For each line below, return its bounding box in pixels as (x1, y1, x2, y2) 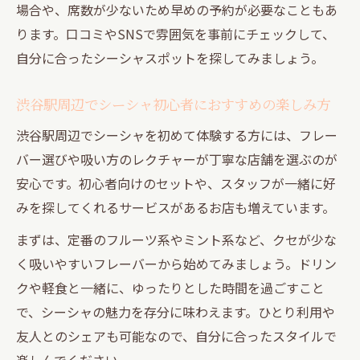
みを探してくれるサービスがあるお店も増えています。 (16, 197, 335, 217)
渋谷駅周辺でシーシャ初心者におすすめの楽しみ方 (16, 94, 330, 113)
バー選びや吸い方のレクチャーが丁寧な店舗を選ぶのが (16, 149, 337, 169)
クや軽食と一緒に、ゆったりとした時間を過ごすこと (16, 277, 325, 297)
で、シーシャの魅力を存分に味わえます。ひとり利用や (16, 301, 335, 321)
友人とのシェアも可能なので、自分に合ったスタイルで (16, 325, 337, 346)
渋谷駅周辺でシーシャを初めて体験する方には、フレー (16, 125, 337, 145)
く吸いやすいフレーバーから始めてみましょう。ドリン (16, 253, 337, 273)
